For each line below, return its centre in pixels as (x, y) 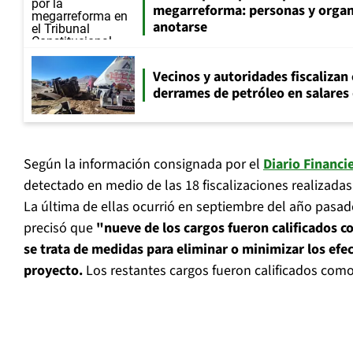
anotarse (180, 27)
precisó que (58, 229)
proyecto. (53, 271)
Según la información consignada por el (143, 165)
